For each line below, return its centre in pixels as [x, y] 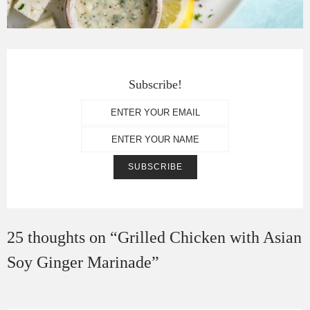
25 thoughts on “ [62, 237]
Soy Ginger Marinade [79, 262]
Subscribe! [155, 84]
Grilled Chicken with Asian [210, 237]
